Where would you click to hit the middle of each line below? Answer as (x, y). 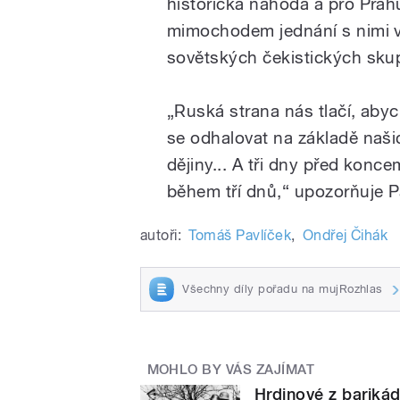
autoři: (161, 235)
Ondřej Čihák (345, 235)
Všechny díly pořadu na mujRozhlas (283, 288)
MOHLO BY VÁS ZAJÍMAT (231, 369)
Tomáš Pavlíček (240, 235)
